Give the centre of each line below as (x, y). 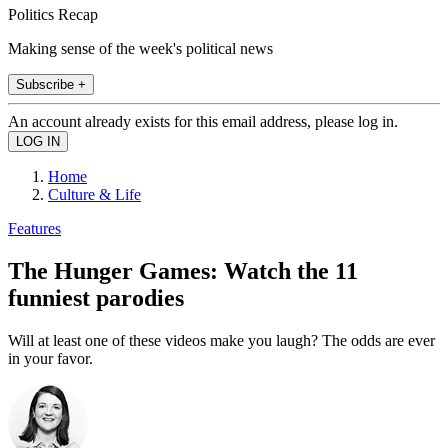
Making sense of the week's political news (140, 48)
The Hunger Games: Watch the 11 (183, 270)
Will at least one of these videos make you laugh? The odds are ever (221, 340)
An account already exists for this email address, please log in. (203, 121)
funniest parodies (96, 297)
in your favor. (50, 358)
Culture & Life (94, 194)
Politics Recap (53, 14)
